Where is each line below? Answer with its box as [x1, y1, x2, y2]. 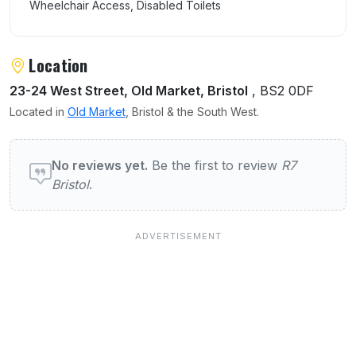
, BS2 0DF [248, 82, 314, 99]
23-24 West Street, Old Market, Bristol [10, 82, 248, 99]
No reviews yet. [52, 157, 148, 173]
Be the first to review [148, 157, 281, 173]
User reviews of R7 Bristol [9, 134, 218, 164]
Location [29, 52, 88, 77]
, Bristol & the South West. [126, 104, 259, 118]
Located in [10, 104, 68, 118]
